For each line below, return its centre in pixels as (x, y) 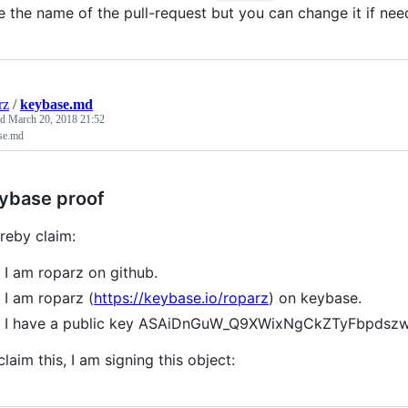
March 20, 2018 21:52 (56, 119)
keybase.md (56, 104)
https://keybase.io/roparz (181, 297)
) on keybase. (315, 297)
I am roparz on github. (81, 272)
